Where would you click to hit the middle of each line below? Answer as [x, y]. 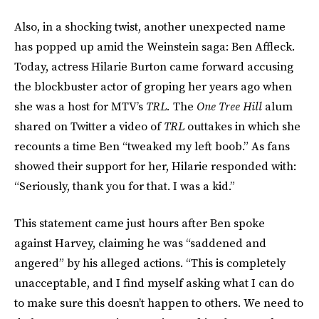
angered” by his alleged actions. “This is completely [150, 263]
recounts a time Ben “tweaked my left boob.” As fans [152, 146]
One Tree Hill [229, 106]
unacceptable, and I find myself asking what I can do [154, 283]
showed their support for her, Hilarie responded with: [155, 166]
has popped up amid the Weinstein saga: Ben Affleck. [155, 46]
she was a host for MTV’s [80, 106]
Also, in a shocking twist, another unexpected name [150, 26]
